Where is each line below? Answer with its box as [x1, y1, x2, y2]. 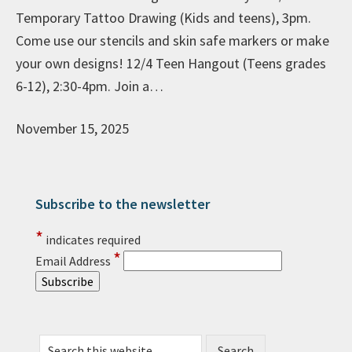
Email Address [35, 253, 113, 269]
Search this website [38, 328, 143, 345]
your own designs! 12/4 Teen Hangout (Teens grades [16, 54, 326, 73]
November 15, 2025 [16, 119, 129, 138]
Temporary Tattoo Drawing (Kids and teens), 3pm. [16, 9, 311, 27]
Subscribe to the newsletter [35, 195, 210, 214]
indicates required [43, 232, 141, 248]
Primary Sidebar [15, 198, 152, 223]
